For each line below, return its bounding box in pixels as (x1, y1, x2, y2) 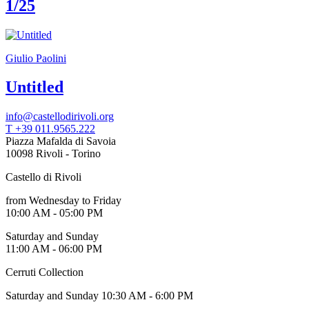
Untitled (6, 78, 63, 97)
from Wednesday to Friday (6, 195, 121, 207)
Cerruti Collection (6, 266, 83, 279)
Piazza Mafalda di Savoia (6, 135, 116, 148)
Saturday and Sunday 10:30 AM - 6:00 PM (6, 290, 193, 302)
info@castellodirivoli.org (6, 110, 114, 123)
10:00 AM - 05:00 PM (6, 207, 103, 219)
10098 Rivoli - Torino (6, 148, 101, 160)
